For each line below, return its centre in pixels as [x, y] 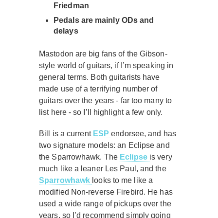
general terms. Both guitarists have [100, 77]
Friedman [71, 6]
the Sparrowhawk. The [80, 157]
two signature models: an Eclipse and [104, 145]
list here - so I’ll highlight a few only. [101, 112]
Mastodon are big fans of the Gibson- [103, 54]
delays [66, 31]
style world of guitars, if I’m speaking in [106, 66]
